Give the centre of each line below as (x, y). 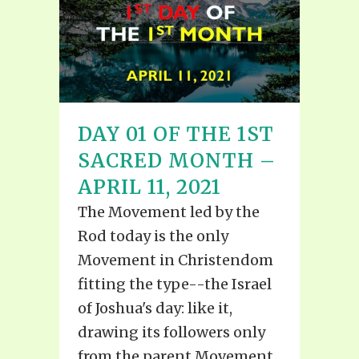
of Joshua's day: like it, (155, 308)
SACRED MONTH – (177, 160)
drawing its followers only (171, 332)
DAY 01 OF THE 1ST (176, 134)
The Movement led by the (169, 212)
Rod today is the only (153, 236)
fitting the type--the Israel (175, 284)
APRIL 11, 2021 (149, 187)
